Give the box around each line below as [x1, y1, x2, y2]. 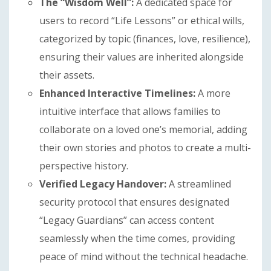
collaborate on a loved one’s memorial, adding [39, 123, 247, 136]
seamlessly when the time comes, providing [39, 232, 235, 245]
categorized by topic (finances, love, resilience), [39, 32, 250, 45]
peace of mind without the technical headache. [39, 250, 248, 263]
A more [195, 87, 230, 100]
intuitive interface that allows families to [39, 105, 221, 118]
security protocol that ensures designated [39, 195, 229, 209]
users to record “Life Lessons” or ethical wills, [39, 14, 244, 27]
